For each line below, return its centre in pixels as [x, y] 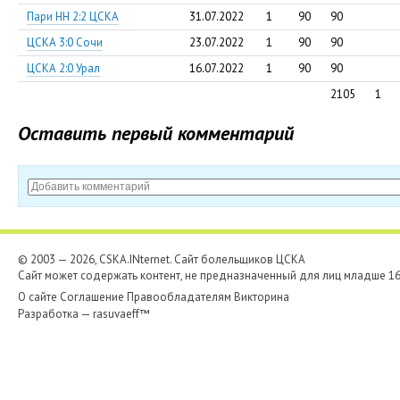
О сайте [37, 297]
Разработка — [55, 314]
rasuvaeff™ [121, 314]
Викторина [262, 297]
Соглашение [92, 297]
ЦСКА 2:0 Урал [63, 68]
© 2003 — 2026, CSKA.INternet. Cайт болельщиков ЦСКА [162, 259]
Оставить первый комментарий [156, 133]
